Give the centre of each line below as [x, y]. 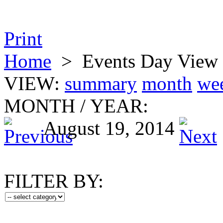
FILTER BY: [54, 181]
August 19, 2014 [109, 128]
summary [101, 83]
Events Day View [150, 61]
